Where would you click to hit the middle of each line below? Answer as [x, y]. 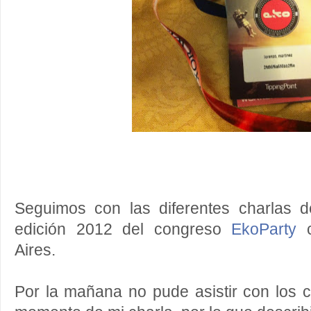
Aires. [35, 250]
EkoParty [264, 229]
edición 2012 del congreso [123, 229]
